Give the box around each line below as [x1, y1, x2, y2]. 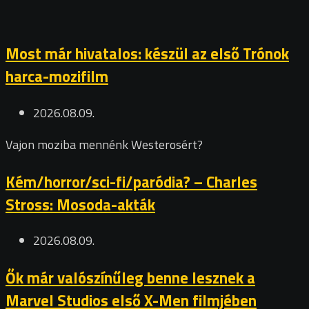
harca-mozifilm [6, 64, 108, 89]
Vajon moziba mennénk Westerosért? [6, 135, 203, 154]
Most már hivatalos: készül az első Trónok [6, 41, 289, 66]
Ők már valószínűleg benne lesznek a [6, 265, 255, 290]
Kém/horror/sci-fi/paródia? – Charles [6, 169, 257, 194]
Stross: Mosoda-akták [6, 192, 155, 217]
